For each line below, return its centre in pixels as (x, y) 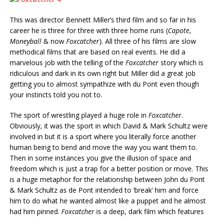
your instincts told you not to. (56, 95)
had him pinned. (36, 212)
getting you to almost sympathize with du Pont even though (104, 84)
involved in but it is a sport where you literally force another (103, 137)
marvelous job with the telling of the (68, 63)
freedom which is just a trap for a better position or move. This (109, 169)
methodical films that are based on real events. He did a (98, 52)
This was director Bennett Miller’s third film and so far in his (103, 20)
